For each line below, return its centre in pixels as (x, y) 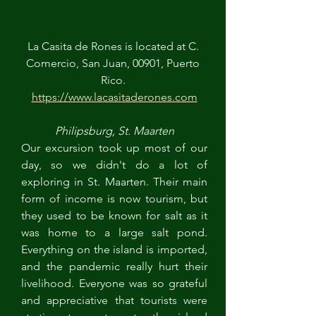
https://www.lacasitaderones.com (114, 97)
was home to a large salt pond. (114, 232)
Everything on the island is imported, (114, 249)
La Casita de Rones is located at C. (114, 46)
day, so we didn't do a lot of (114, 165)
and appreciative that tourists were (114, 300)
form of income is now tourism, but (114, 199)
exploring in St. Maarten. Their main (114, 182)
